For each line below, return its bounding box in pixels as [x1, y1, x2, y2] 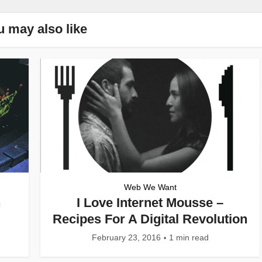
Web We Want [123, 182, 177, 192]
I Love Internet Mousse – [77, 195, 223, 210]
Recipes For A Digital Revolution [53, 212, 247, 226]
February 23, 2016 [91, 233, 161, 242]
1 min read [168, 233, 209, 242]
